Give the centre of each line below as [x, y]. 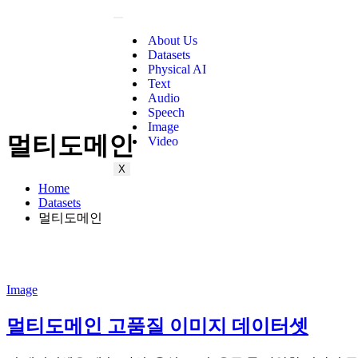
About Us [173, 40]
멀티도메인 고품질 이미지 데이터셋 [157, 326]
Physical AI [177, 69]
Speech [166, 112]
